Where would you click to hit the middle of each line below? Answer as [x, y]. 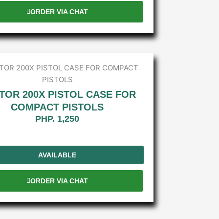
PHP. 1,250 [57, 119]
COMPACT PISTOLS [57, 107]
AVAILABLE [57, 155]
